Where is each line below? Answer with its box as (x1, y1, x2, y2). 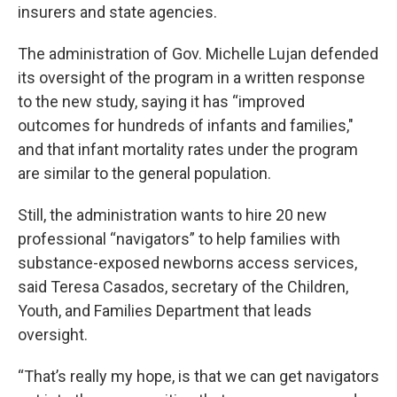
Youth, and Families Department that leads (18, 301, 312, 320)
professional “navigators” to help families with (18, 230, 340, 248)
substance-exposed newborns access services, (18, 253, 357, 272)
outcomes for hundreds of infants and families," (18, 116, 354, 135)
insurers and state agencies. (18, 3, 217, 21)
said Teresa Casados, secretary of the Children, (18, 277, 348, 296)
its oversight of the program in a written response (18, 68, 365, 87)
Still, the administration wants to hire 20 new (18, 206, 327, 224)
